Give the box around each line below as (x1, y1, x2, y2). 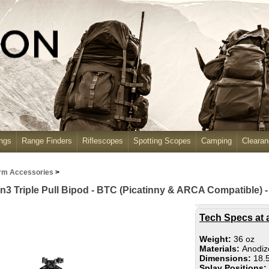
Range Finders (22, 136, 72, 145)
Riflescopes (82, 136, 123, 145)
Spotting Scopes (133, 136, 191, 145)
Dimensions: (199, 253, 253, 263)
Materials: (199, 244, 242, 253)
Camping (201, 136, 232, 145)
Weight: (199, 234, 234, 244)
